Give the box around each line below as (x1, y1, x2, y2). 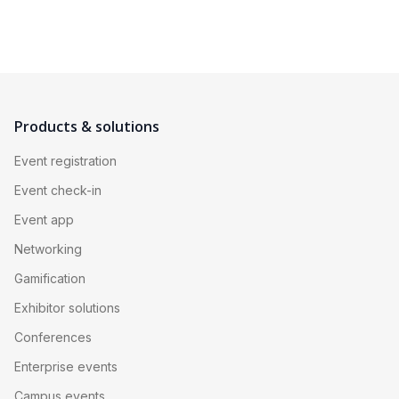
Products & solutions (14, 116, 159, 136)
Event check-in (14, 182, 102, 198)
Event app (14, 211, 74, 227)
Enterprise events (14, 358, 118, 374)
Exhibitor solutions (14, 299, 120, 315)
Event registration (14, 152, 117, 168)
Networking (14, 240, 82, 256)
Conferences (14, 329, 92, 345)
